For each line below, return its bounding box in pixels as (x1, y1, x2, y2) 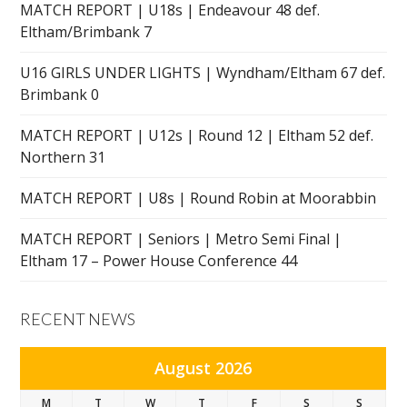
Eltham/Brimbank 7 (20, 21, 153, 42)
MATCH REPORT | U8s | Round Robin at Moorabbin (20, 187, 377, 208)
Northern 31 (20, 146, 106, 167)
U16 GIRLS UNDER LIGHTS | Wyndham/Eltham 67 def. (20, 62, 386, 83)
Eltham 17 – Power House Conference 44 (20, 250, 298, 271)
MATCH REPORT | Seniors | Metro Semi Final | (20, 228, 342, 249)
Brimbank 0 (20, 84, 100, 104)
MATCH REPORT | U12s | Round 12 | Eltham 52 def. (20, 124, 374, 145)
